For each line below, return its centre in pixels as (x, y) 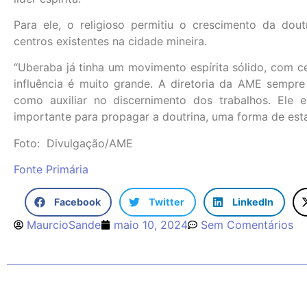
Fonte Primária (51, 170)
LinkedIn (253, 202)
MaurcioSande (64, 225)
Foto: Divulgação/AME (73, 143)
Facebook (78, 202)
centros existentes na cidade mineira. (110, 41)
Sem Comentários (247, 225)
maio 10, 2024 (151, 225)
